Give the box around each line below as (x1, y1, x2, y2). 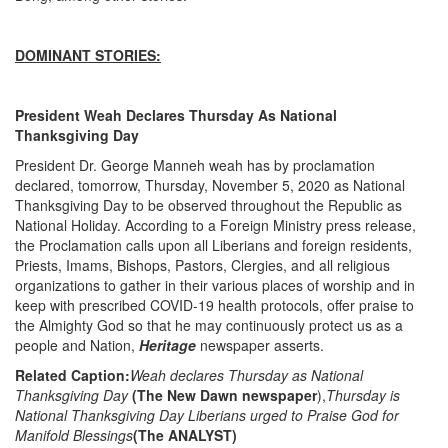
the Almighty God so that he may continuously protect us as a (15, 314, 403, 335)
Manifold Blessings (15, 424, 133, 445)
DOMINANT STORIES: (15, 44, 161, 65)
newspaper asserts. (196, 334, 324, 355)
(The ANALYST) (133, 424, 237, 445)
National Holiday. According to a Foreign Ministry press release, (15, 214, 416, 235)
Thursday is (326, 384, 400, 405)
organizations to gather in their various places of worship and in (15, 274, 415, 295)
